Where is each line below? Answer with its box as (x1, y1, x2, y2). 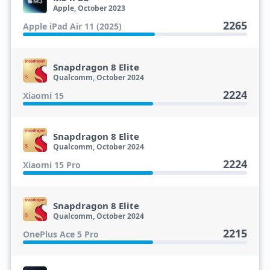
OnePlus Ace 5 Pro (22, 228, 99, 240)
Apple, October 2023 (52, 3, 125, 13)
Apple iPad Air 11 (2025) (22, 20, 122, 32)
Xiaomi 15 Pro (22, 159, 81, 171)
